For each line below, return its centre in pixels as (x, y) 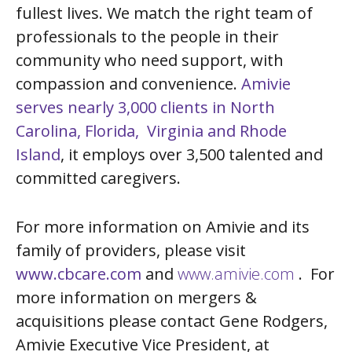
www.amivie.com (236, 274)
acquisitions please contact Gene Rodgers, (172, 321)
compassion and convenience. (128, 84)
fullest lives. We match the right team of (164, 13)
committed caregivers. (100, 178)
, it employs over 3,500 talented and (192, 154)
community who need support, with (150, 60)
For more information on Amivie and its (163, 227)
